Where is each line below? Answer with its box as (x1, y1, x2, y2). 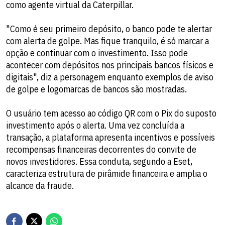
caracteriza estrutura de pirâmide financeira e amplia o (6, 167, 207, 179)
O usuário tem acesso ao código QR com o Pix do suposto (6, 107, 216, 119)
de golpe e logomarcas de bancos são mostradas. (6, 83, 187, 95)
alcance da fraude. (6, 179, 74, 191)
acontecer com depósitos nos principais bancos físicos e (6, 59, 213, 71)
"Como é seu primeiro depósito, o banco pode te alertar (6, 23, 212, 35)
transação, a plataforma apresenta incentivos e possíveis (6, 131, 215, 143)
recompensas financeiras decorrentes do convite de (6, 143, 196, 155)
